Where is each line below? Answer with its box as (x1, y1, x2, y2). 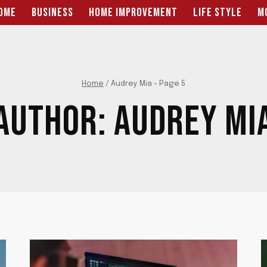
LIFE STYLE (193, 5, 242, 20)
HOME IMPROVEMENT (89, 5, 178, 20)
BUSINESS (32, 5, 73, 20)
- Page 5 (152, 79, 185, 88)
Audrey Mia (111, 79, 152, 88)
